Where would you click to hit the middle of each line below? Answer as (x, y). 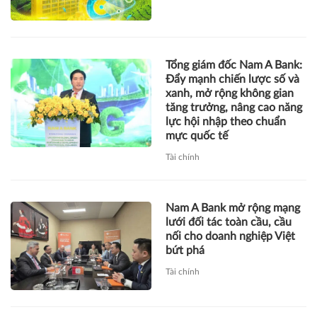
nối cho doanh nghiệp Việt (230, 237)
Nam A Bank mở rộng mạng (233, 208)
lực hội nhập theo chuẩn (226, 122)
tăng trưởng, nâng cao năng (234, 108)
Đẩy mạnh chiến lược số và (232, 80)
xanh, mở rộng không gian (230, 94)
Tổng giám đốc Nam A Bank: (234, 65)
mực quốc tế (197, 136)
